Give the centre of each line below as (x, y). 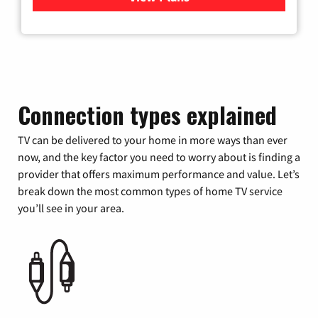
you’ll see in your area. (71, 208)
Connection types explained (147, 115)
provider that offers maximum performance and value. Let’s (159, 174)
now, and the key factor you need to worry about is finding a (159, 157)
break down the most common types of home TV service (150, 191)
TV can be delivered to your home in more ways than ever (153, 140)
